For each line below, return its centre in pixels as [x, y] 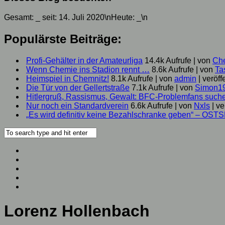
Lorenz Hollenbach [77, 211]
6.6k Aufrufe [152, 105]
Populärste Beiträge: [63, 39]
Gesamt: [20, 17]
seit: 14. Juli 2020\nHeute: [88, 17]
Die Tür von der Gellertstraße [78, 87]
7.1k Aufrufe [153, 87]
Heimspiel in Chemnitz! [68, 78]
